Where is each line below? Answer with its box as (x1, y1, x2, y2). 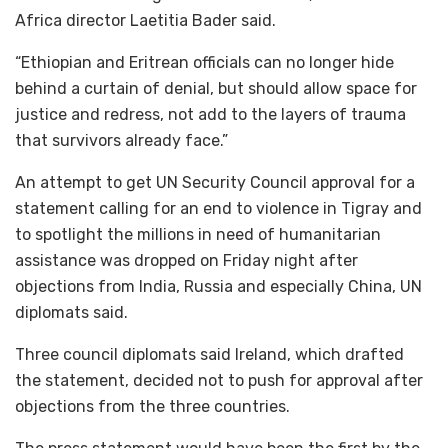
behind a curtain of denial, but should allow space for (15, 79, 417, 99)
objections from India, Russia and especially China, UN (15, 277, 422, 297)
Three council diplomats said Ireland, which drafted (15, 345, 404, 365)
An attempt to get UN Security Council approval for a (15, 173, 415, 193)
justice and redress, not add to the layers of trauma (15, 105, 406, 125)
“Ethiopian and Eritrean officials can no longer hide (15, 53, 394, 73)
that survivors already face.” (15, 131, 228, 151)
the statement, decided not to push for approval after (15, 371, 423, 391)
